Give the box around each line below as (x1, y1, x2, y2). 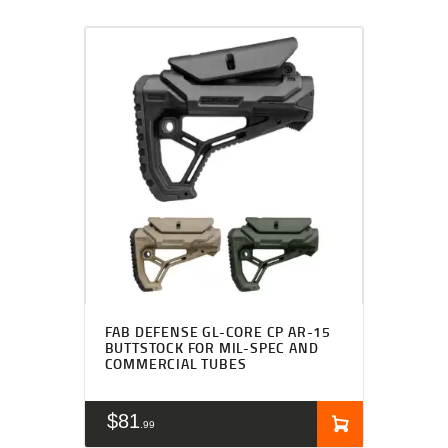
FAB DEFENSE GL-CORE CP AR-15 (104, 321, 331, 341)
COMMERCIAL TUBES (104, 353, 247, 373)
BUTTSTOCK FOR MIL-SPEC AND (104, 337, 319, 357)
